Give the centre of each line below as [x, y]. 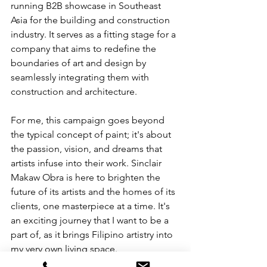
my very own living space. [65, 249]
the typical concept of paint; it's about [92, 134]
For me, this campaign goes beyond [89, 120]
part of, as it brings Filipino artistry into [93, 234]
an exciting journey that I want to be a [91, 220]
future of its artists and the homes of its [94, 191]
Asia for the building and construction [91, 20]
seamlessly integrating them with [81, 77]
